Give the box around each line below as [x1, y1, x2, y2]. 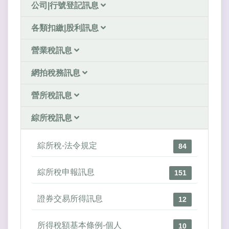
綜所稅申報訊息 [37, 168, 95, 177]
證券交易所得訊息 [37, 194, 103, 203]
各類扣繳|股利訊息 [31, 24, 101, 33]
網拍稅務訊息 [31, 68, 82, 78]
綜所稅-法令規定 [37, 141, 97, 150]
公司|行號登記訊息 [31, 1, 101, 10]
